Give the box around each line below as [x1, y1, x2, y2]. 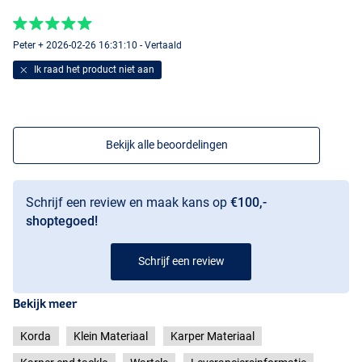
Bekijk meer [13, 296, 77, 310]
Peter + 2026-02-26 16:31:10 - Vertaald [13, 40, 182, 52]
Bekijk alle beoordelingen [105, 137, 228, 151]
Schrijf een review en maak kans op [26, 194, 230, 210]
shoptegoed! [26, 213, 98, 229]
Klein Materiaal [74, 329, 148, 343]
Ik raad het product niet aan [31, 63, 154, 75]
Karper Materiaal [170, 329, 255, 343]
